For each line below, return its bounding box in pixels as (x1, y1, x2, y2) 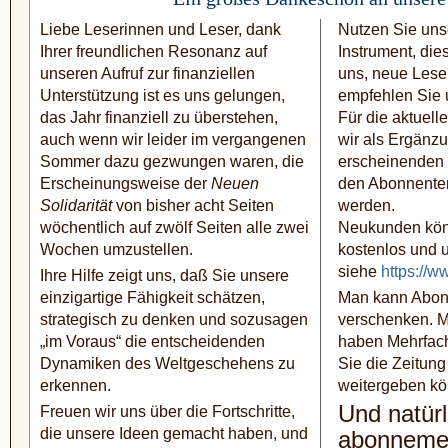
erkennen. (40, 377, 111, 395)
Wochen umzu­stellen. (40, 241, 193, 259)
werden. (338, 197, 395, 215)
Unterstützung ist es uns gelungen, (40, 87, 285, 105)
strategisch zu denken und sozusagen (40, 311, 308, 329)
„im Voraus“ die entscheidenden (40, 333, 265, 351)
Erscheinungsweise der (40, 175, 211, 193)
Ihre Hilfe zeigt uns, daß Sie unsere (40, 267, 289, 285)
